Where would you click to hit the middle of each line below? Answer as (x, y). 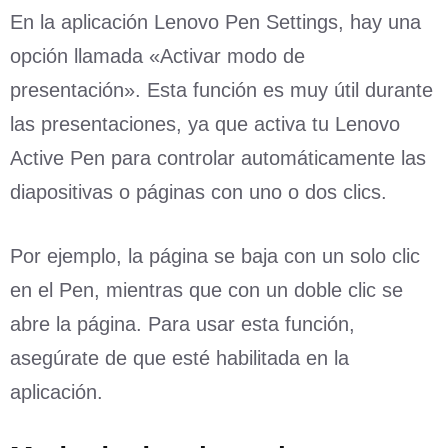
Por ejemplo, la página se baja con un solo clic (215, 255)
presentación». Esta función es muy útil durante (221, 89)
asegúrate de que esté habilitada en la (179, 357)
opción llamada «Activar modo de (157, 55)
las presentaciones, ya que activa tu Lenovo (205, 123)
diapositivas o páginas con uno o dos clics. (198, 191)
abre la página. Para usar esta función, (182, 323)
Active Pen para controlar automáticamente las (218, 157)
